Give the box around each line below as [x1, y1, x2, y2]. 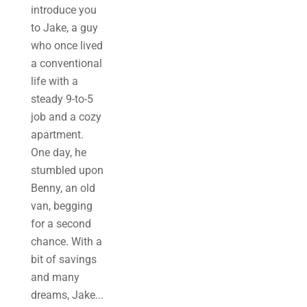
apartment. [30, 128, 84, 141]
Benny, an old [30, 182, 95, 195]
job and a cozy [30, 110, 101, 123]
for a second [30, 217, 91, 230]
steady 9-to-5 [30, 93, 93, 106]
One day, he [30, 146, 86, 159]
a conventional [30, 57, 102, 70]
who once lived [30, 39, 103, 52]
